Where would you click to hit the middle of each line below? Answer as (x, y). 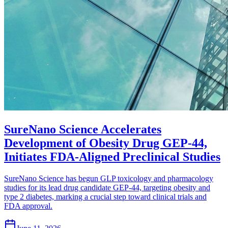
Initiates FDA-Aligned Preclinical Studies (112, 157)
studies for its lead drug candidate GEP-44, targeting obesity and (107, 188)
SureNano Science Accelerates (83, 130)
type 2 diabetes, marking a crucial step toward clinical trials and (105, 197)
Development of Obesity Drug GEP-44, (106, 143)
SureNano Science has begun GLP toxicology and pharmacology (109, 179)
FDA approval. (28, 206)
